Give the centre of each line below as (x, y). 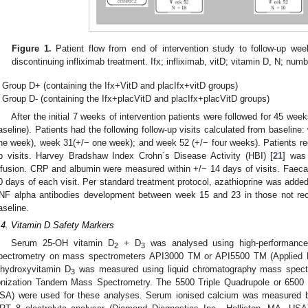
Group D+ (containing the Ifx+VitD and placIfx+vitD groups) (120, 86)
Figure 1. (32, 49)
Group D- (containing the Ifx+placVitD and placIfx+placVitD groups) (136, 99)
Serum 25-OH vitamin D (63, 243)
